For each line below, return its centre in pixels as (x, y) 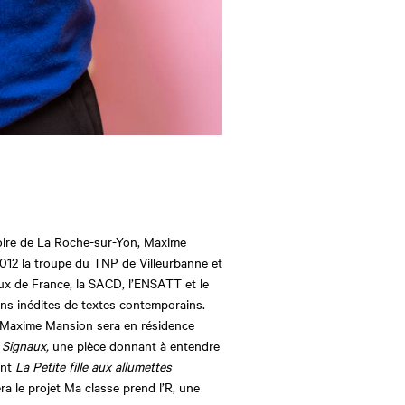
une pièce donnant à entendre (134, 346)
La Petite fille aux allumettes (92, 367)
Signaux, (25, 346)
